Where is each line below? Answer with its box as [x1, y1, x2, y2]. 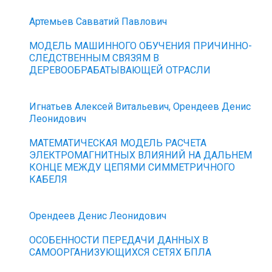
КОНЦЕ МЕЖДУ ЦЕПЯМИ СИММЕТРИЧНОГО [29, 161, 236, 173]
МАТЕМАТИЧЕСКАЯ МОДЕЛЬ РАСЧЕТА [29, 137, 207, 149]
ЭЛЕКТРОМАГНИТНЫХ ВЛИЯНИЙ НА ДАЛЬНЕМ [29, 149, 253, 161]
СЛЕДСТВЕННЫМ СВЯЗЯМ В [29, 52, 160, 64]
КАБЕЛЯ [29, 174, 68, 185]
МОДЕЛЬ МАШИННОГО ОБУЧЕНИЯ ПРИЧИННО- [29, 40, 253, 52]
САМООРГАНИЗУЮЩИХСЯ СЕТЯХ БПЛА [29, 246, 212, 258]
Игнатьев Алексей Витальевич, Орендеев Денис [29, 101, 251, 112]
